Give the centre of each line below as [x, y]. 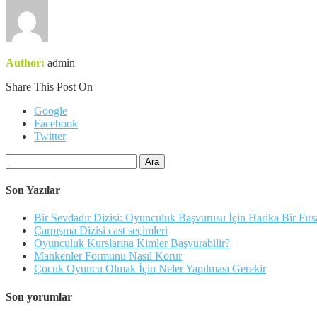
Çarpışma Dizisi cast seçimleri [101, 231]
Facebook [56, 123]
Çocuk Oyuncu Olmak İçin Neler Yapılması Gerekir [150, 269]
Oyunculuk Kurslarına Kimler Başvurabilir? [132, 243]
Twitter [50, 136]
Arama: [22, 159]
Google [51, 110]
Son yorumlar [39, 296]
